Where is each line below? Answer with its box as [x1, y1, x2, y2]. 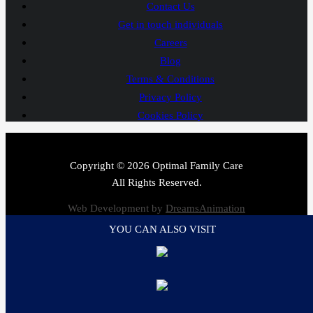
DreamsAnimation [166, 203, 245, 214]
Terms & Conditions [126, 73, 214, 85]
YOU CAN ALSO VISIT [108, 224, 216, 235]
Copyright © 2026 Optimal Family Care [70, 160, 243, 172]
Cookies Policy [138, 110, 203, 122]
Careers [154, 37, 187, 49]
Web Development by [68, 203, 166, 214]
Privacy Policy [139, 92, 202, 103]
